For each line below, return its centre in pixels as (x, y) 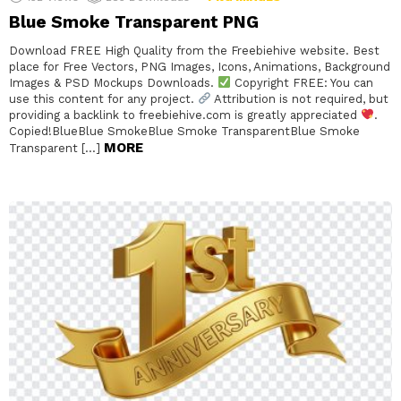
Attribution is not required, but (299, 98)
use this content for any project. (103, 98)
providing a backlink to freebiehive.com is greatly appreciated (185, 115)
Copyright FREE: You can (302, 82)
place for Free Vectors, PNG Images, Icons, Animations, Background (200, 66)
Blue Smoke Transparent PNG (134, 21)
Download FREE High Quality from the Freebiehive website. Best (194, 50)
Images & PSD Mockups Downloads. (113, 82)
